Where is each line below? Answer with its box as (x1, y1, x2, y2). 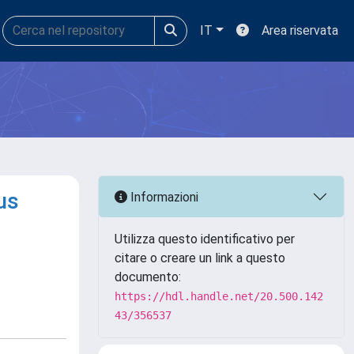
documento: (115, 269, 181, 284)
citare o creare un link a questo (115, 250, 285, 265)
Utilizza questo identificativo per (115, 232, 295, 247)
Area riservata (262, 23, 338, 38)
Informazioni (127, 189, 198, 205)
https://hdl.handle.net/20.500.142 (115, 290, 323, 303)
